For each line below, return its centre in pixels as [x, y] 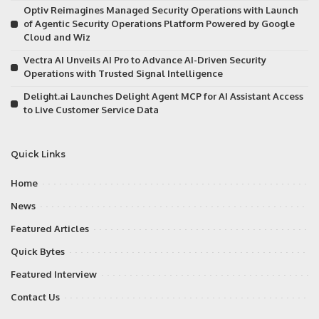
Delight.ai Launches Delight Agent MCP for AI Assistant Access [163, 96]
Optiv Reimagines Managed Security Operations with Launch [161, 10]
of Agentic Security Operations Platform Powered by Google [159, 23]
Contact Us [35, 297]
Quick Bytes [38, 251]
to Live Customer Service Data [91, 110]
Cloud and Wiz [57, 37]
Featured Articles [50, 229]
